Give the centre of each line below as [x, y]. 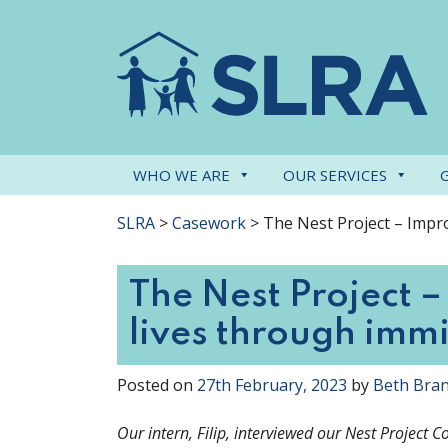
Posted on [157, 385]
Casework [209, 223]
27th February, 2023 [272, 385]
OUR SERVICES [335, 175]
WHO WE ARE [181, 175]
